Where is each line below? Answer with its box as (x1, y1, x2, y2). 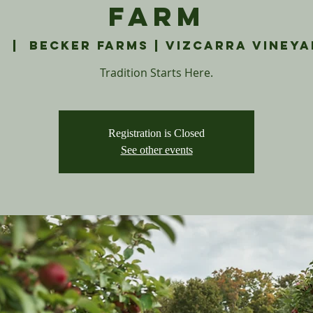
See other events (120, 144, 193, 156)
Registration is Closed (108, 127, 205, 140)
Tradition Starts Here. (100, 65, 213, 81)
